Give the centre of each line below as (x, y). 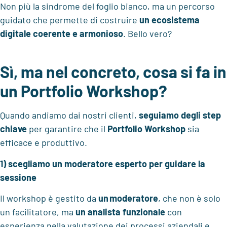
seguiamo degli (170, 115)
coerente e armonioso (78, 33)
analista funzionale (126, 212)
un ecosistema (169, 20)
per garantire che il (67, 129)
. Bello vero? (147, 33)
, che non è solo (189, 198)
